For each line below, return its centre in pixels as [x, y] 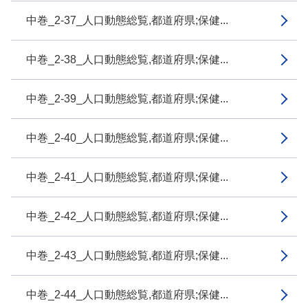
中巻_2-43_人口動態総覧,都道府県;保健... [127, 255]
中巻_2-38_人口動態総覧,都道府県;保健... [127, 59]
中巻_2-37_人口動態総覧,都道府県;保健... [127, 20]
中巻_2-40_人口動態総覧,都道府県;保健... [127, 138]
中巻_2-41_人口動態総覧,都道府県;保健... [127, 177]
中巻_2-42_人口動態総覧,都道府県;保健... [127, 216]
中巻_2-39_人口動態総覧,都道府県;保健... [127, 99]
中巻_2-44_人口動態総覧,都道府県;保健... [127, 295]
